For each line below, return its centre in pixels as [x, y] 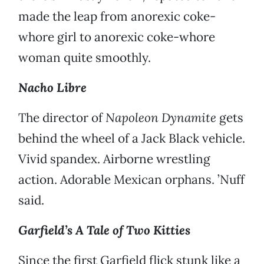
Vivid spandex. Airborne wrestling [114, 159]
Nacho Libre [52, 88]
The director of [62, 118]
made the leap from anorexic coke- [117, 16]
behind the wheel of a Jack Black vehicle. [132, 138]
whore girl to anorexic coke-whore [117, 37]
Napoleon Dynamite [161, 118]
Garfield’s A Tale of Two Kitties [104, 230]
